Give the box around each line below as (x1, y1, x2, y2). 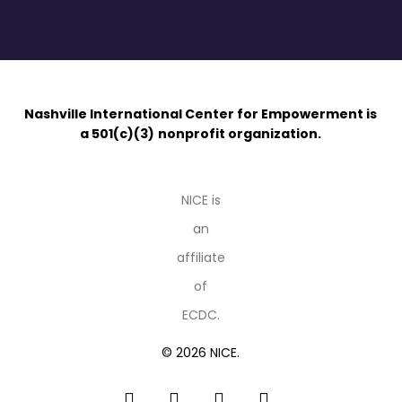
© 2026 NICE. (162, 344, 240, 362)
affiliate (176, 249, 225, 267)
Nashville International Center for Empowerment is (24, 105, 378, 123)
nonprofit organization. (158, 125, 322, 143)
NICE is (180, 191, 221, 209)
